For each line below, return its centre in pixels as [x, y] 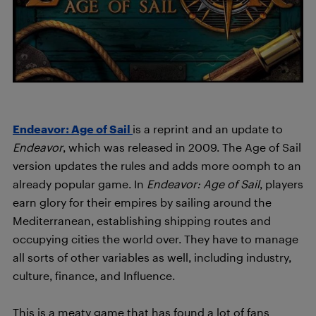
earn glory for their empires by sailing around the [142, 202]
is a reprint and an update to [208, 129]
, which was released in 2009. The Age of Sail [182, 147]
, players [281, 184]
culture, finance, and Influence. [94, 276]
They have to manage [241, 239]
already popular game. [73, 184]
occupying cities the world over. [98, 239]
